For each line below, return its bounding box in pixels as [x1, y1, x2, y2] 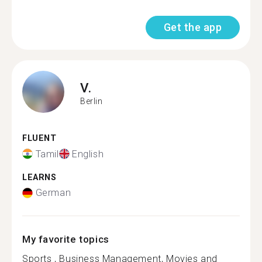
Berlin [80, 96, 103, 106]
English [72, 148, 104, 160]
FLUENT [22, 133, 57, 143]
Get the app [163, 21, 222, 33]
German [35, 187, 71, 198]
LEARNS [22, 172, 57, 182]
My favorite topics [22, 233, 109, 245]
